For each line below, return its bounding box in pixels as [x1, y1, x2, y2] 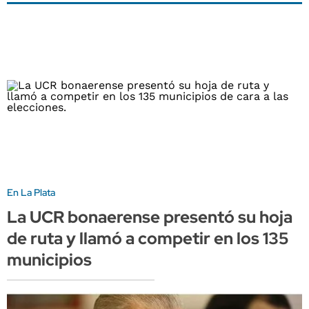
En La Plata [7, 186, 55, 199]
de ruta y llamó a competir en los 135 [7, 228, 288, 250]
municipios [7, 249, 92, 271]
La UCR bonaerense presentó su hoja [7, 206, 292, 228]
